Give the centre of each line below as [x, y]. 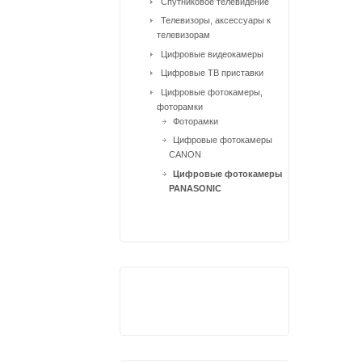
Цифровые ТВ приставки [212, 73]
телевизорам [183, 35]
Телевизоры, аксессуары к [216, 20]
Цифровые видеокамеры [212, 54]
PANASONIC [195, 188]
